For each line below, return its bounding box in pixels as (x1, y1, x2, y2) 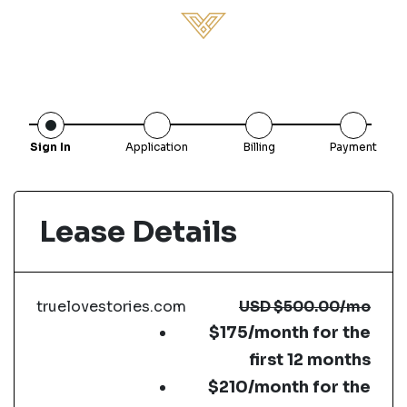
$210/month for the (207, 377, 371, 397)
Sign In (30, 140, 71, 154)
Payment (329, 140, 377, 154)
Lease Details (39, 213, 237, 250)
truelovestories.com (36, 297, 186, 316)
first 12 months (248, 350, 371, 370)
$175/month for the (208, 323, 371, 342)
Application (125, 140, 189, 154)
